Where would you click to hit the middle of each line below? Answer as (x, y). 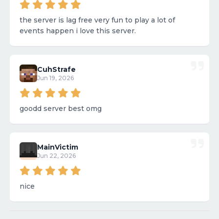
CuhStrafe (56, 70)
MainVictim (58, 147)
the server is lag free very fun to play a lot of (97, 20)
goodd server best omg (73, 109)
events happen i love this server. (78, 31)
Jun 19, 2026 (55, 78)
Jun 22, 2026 (56, 156)
